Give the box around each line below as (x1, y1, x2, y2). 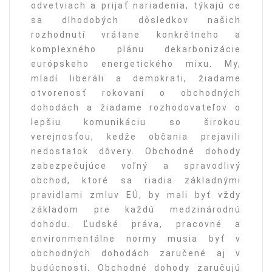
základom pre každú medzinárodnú (31, 205, 241, 215)
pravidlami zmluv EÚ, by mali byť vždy (31, 190, 241, 200)
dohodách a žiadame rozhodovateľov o (31, 103, 241, 113)
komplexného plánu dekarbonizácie (31, 44, 241, 55)
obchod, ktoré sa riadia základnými (31, 175, 241, 186)
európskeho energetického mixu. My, (31, 59, 241, 69)
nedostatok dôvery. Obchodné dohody (31, 146, 241, 157)
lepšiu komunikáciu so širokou (31, 117, 241, 127)
